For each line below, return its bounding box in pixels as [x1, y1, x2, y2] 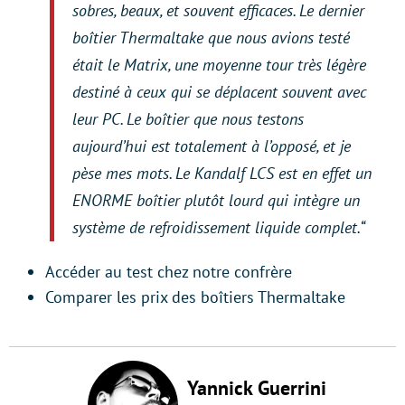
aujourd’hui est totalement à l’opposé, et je [72, 136, 351, 156]
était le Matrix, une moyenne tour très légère [72, 54, 366, 75]
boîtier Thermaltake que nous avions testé [72, 27, 350, 48]
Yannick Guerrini [187, 375, 326, 400]
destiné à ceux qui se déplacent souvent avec [72, 81, 366, 102]
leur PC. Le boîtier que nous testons [72, 108, 304, 129]
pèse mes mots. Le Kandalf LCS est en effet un [72, 163, 372, 184]
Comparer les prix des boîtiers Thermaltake [45, 287, 345, 307]
